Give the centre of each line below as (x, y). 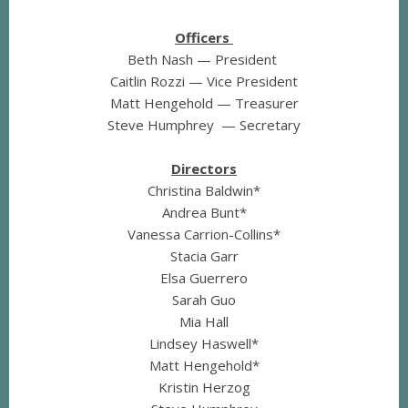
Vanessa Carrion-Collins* (204, 235)
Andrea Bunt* (204, 213)
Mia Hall (204, 322)
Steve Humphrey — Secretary (204, 125)
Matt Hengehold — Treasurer (204, 103)
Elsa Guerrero (204, 278)
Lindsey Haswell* (204, 344)
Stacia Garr (204, 256)
